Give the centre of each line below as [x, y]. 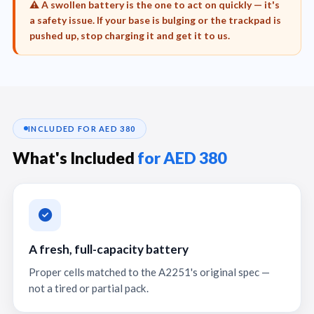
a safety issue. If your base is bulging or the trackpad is [155, 20]
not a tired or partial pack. [89, 288]
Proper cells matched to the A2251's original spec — [149, 272]
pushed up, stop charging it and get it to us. [130, 35]
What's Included [75, 157]
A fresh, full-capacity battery [109, 249]
